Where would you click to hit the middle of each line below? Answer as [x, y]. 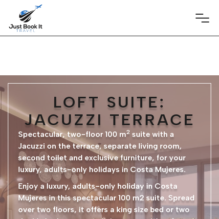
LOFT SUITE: [109, 102]
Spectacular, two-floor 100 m [72, 134]
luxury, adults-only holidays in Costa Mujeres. [102, 169]
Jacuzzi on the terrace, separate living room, [100, 146]
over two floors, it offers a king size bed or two [104, 209]
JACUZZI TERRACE [109, 120]
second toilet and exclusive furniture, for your [102, 158]
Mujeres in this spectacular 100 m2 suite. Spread [106, 198]
